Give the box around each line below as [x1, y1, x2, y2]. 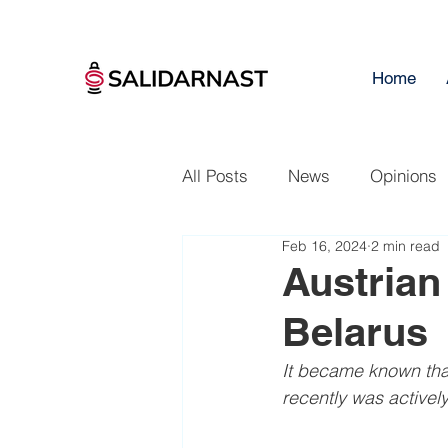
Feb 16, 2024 [282, 237, 367, 255]
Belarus [282, 308, 428, 355]
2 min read [371, 237, 440, 255]
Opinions [370, 164, 437, 186]
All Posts [182, 164, 248, 186]
